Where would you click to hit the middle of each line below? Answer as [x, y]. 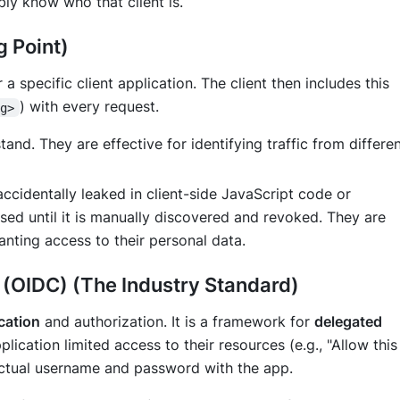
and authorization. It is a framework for [177, 322]
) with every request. [89, 107]
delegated [348, 322]
